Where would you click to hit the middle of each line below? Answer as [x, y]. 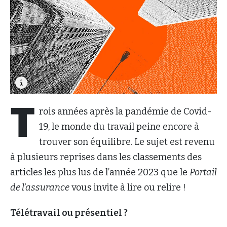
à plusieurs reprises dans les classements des [106, 157]
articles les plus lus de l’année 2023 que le [100, 172]
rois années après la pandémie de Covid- [125, 111]
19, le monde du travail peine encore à [119, 126]
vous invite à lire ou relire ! [129, 187]
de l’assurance [40, 187]
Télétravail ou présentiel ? [70, 213]
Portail [203, 172]
